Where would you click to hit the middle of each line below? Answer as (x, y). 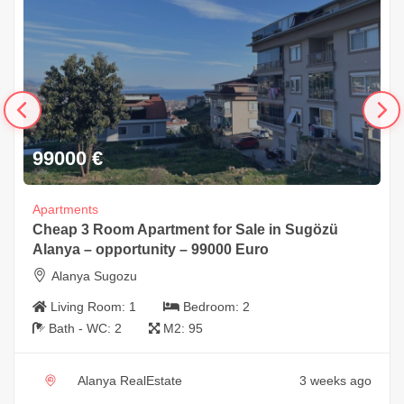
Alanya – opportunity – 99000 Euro (151, 250)
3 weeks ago (335, 381)
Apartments (65, 210)
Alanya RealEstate (130, 381)
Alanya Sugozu (94, 276)
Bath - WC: (82, 329)
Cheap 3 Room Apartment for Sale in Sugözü (185, 230)
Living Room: (90, 307)
